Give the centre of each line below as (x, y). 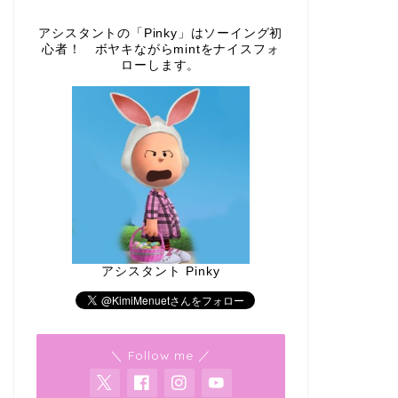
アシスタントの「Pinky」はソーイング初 (161, 33)
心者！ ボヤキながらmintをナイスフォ (161, 49)
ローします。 (161, 65)
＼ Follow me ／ (160, 355)
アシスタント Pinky (160, 271)
